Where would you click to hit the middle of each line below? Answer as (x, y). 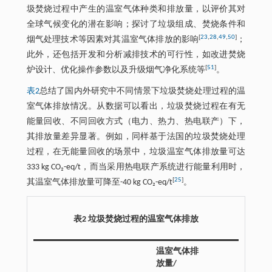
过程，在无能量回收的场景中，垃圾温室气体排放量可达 (136, 152)
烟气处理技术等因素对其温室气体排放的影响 (113, 39)
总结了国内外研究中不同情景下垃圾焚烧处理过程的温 (142, 91)
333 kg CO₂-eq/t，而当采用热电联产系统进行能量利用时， (136, 167)
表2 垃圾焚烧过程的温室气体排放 (136, 219)
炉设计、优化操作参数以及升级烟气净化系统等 (116, 70)
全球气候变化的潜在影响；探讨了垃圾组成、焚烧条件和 (136, 24)
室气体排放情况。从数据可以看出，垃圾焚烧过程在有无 (136, 106)
